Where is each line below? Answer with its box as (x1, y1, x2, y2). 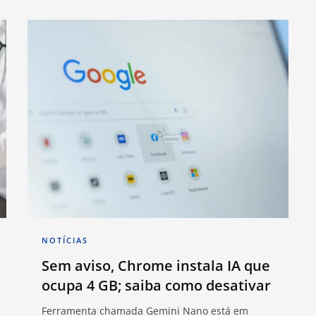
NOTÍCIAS (42, 235, 88, 246)
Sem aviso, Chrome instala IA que (42, 256, 270, 276)
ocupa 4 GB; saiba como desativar (42, 276, 271, 296)
